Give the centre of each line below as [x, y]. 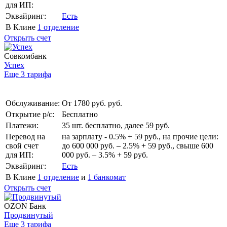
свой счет [22, 145]
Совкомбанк [25, 56]
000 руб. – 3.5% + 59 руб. [105, 155]
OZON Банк [25, 206]
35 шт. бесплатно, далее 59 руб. [116, 125]
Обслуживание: [33, 103]
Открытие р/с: [30, 114]
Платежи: [22, 125]
